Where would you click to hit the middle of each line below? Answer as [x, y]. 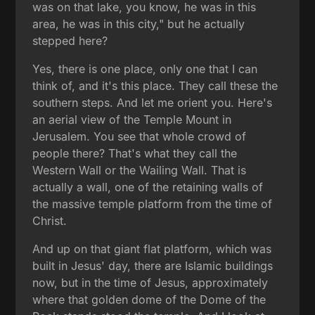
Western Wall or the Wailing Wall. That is [140, 170]
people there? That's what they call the [135, 153]
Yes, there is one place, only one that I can [145, 69]
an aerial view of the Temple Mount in [132, 119]
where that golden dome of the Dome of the [149, 299]
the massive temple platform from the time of [153, 204]
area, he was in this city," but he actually [139, 24]
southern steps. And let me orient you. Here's [153, 102]
